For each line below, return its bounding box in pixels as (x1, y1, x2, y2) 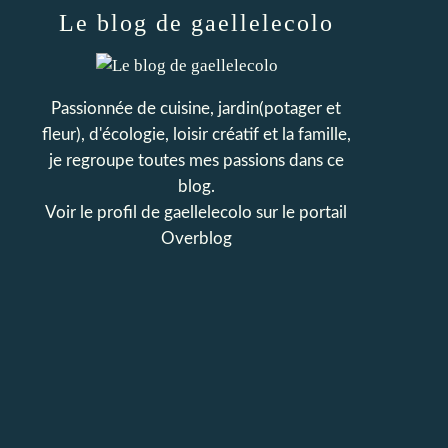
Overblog (160, 230, 232, 247)
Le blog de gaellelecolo (58, 10, 334, 36)
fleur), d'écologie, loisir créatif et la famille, (41, 126, 351, 143)
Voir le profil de (45, 204, 164, 221)
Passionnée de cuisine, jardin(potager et (51, 100, 341, 117)
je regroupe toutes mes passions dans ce (48, 152, 344, 169)
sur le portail (252, 204, 347, 221)
